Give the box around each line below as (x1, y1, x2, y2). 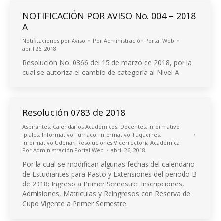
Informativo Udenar (22, 139, 74, 146)
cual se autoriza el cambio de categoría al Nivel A (22, 68, 179, 77)
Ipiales (22, 131, 39, 138)
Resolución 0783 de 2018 (22, 107, 125, 118)
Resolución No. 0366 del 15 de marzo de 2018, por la (22, 58, 192, 67)
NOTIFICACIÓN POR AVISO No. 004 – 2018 (22, 10, 196, 22)
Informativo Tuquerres (99, 131, 160, 138)
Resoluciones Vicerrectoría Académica (77, 139, 180, 146)
